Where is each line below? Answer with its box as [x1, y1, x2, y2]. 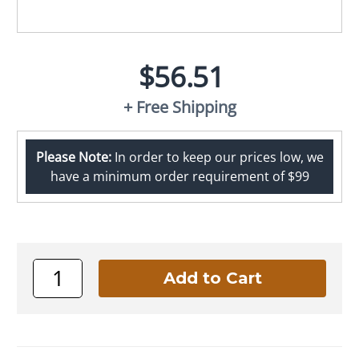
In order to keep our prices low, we [111, 147, 324, 166]
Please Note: [35, 147, 111, 166]
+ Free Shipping [123, 95, 236, 118]
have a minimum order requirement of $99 [50, 167, 309, 185]
